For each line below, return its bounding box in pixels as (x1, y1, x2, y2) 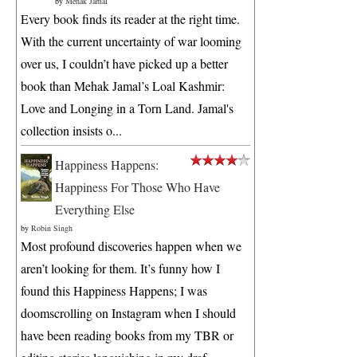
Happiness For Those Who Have (55, 178, 220, 196)
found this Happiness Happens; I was (21, 282, 207, 300)
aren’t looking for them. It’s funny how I (21, 260, 220, 277)
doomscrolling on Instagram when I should (21, 304, 236, 322)
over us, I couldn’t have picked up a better (21, 55, 228, 73)
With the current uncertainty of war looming (21, 33, 241, 50)
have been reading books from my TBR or (21, 327, 233, 344)
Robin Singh (31, 222, 73, 234)
